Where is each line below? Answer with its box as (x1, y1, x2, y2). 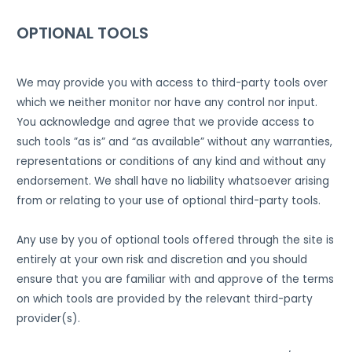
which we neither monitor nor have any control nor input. (16, 94, 321, 110)
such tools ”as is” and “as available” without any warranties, (16, 134, 333, 149)
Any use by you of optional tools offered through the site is (16, 232, 335, 247)
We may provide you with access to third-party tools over (16, 75, 328, 90)
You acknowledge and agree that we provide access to (16, 114, 315, 130)
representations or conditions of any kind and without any (16, 153, 327, 169)
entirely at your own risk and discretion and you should (16, 251, 308, 267)
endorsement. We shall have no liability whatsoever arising (16, 173, 330, 189)
